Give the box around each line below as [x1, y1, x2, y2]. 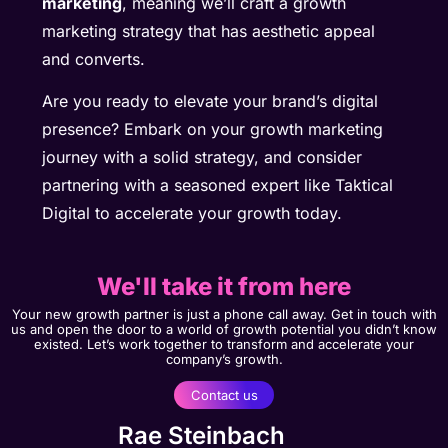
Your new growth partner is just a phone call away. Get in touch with [11, 305, 437, 322]
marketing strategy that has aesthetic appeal [42, 20, 376, 41]
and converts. [42, 48, 146, 69]
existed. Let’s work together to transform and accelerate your [34, 335, 414, 352]
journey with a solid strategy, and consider [42, 147, 363, 168]
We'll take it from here [97, 271, 351, 301]
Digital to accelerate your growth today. [42, 203, 343, 224]
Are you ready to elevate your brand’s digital [42, 91, 379, 112]
